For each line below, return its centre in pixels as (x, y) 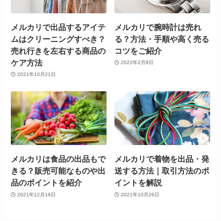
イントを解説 (138, 183)
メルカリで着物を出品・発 (162, 159)
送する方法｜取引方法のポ (162, 171)
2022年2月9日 (137, 63)
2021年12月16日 (36, 194)
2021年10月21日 (36, 74)
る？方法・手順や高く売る (162, 39)
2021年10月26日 (140, 194)
